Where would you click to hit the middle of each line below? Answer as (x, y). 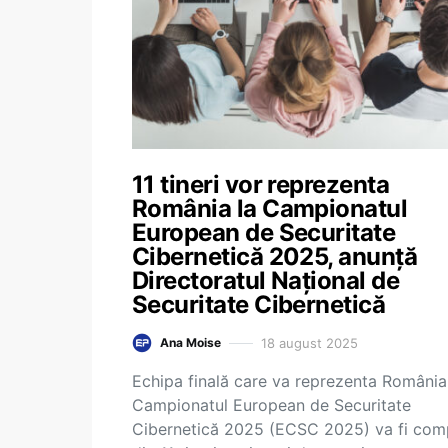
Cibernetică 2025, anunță (275, 256)
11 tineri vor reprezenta (261, 184)
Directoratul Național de (266, 280)
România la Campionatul (270, 208)
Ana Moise (190, 342)
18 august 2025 (309, 342)
